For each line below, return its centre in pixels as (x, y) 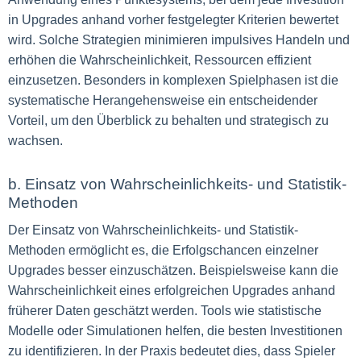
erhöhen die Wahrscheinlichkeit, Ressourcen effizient (160, 60)
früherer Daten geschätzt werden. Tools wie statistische (165, 311)
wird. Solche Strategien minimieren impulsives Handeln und (179, 40)
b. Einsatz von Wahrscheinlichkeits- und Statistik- (177, 184)
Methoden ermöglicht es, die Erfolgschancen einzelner (163, 250)
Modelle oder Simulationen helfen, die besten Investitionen (175, 331)
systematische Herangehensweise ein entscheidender (163, 100)
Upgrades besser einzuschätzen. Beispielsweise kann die (173, 270)
